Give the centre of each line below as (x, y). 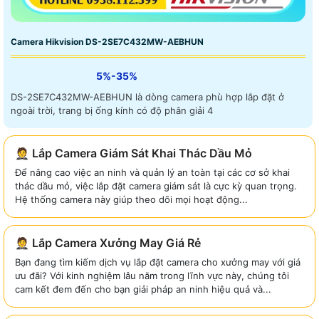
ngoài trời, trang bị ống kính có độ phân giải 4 (112, 110)
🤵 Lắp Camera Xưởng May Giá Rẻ (108, 242)
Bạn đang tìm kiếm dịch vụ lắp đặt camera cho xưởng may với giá (158, 262)
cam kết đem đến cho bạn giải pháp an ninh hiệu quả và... (143, 289)
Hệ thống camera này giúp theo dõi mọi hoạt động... (131, 199)
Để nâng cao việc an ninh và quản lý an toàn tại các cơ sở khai (152, 172)
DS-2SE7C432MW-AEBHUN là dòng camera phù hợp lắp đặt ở (147, 96)
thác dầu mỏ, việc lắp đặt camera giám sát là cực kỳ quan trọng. (156, 185)
